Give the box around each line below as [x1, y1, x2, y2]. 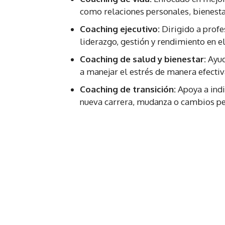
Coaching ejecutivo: [80, 24, 160, 35]
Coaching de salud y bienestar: [80, 54, 206, 65]
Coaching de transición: [80, 84, 176, 95]
